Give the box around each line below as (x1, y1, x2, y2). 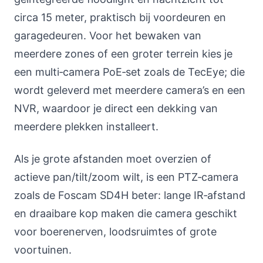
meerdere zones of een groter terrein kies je (14, 48, 232, 60)
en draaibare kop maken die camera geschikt (14, 207, 237, 220)
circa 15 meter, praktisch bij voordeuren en (14, 11, 226, 23)
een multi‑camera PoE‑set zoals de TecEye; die (14, 66, 245, 78)
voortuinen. (14, 244, 72, 256)
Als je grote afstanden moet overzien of (14, 153, 211, 165)
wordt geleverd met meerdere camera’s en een (14, 84, 245, 96)
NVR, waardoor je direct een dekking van (14, 102, 218, 114)
